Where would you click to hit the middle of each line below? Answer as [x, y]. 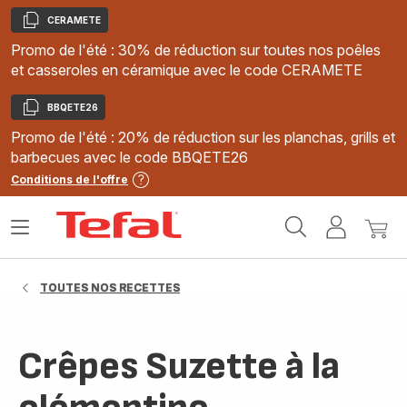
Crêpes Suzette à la [179, 367]
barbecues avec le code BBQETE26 [129, 157]
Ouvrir [31, 234]
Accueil [210, 219]
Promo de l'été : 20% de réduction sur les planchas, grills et [203, 137]
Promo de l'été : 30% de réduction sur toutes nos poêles [196, 50]
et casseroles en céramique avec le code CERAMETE [187, 70]
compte [376, 253]
